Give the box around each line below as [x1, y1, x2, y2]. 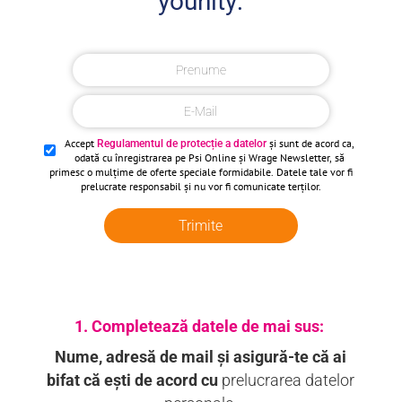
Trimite [179, 217, 223, 234]
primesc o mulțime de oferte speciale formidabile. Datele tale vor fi [48, 165, 353, 179]
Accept [65, 136, 98, 150]
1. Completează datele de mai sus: [74, 317, 328, 336]
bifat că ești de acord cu [47, 371, 223, 389]
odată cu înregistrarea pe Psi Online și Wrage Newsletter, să [74, 151, 345, 164]
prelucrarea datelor [222, 371, 355, 389]
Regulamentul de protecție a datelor [97, 137, 267, 150]
